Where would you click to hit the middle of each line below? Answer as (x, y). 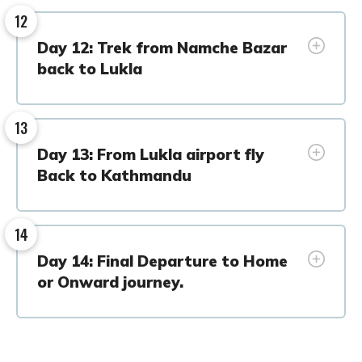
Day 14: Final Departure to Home (162, 261)
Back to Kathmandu (114, 175)
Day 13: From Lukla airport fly (151, 154)
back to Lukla (90, 68)
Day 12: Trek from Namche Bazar (162, 47)
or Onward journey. (110, 282)
